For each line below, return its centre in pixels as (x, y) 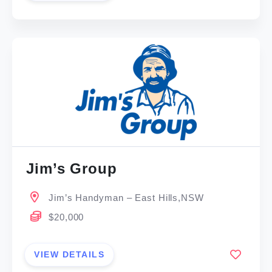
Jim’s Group (72, 169)
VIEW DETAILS (70, 254)
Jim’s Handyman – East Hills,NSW (126, 198)
